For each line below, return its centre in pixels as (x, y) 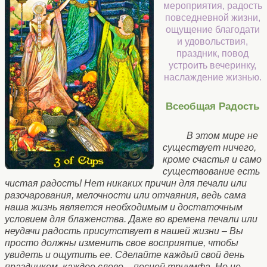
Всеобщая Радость (212, 106)
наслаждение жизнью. (212, 77)
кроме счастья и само (212, 160)
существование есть (211, 172)
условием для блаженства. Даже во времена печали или (131, 219)
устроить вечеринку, (212, 65)
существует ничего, (209, 148)
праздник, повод (212, 53)
